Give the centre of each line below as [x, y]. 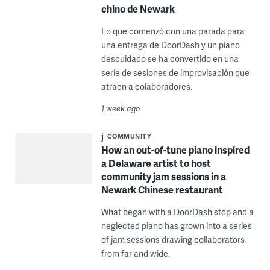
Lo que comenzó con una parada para [173, 31]
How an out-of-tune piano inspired [175, 149]
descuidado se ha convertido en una [170, 58]
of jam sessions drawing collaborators [173, 239]
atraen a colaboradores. [146, 86]
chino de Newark [138, 8]
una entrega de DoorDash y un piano [170, 45]
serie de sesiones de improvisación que [175, 72]
